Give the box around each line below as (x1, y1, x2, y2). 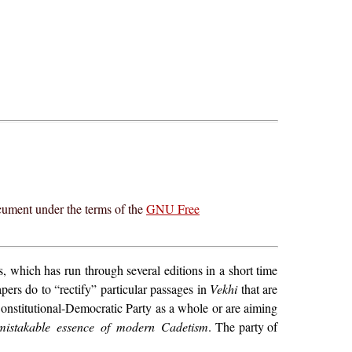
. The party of (208, 317, 278, 335)
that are (237, 280, 278, 297)
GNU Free (145, 200, 200, 217)
